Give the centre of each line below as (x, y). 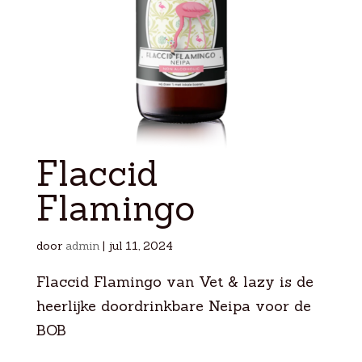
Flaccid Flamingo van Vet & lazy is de (175, 281)
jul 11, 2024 (140, 245)
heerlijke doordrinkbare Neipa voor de (173, 305)
